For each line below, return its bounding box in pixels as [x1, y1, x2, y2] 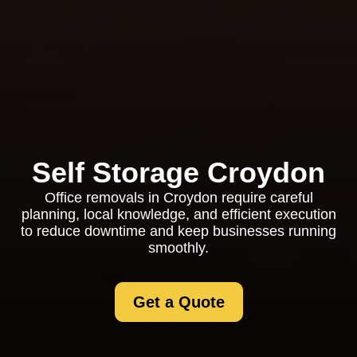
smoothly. [148, 240, 209, 256]
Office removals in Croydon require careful [44, 190, 313, 206]
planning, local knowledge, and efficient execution [21, 206, 336, 222]
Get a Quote [132, 293, 225, 311]
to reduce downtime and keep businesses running [21, 223, 336, 239]
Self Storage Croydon [32, 156, 325, 189]
